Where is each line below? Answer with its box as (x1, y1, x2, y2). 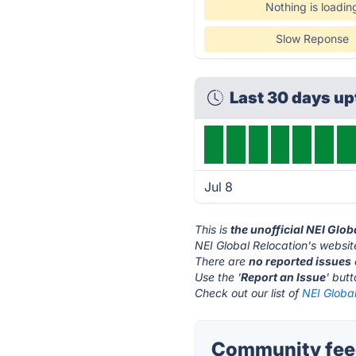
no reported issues (249, 254, 352, 268)
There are (195, 254, 250, 268)
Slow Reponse (275, 32, 349, 45)
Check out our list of (195, 286, 303, 300)
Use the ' (195, 270, 242, 284)
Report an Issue (241, 270, 327, 284)
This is (195, 222, 231, 236)
